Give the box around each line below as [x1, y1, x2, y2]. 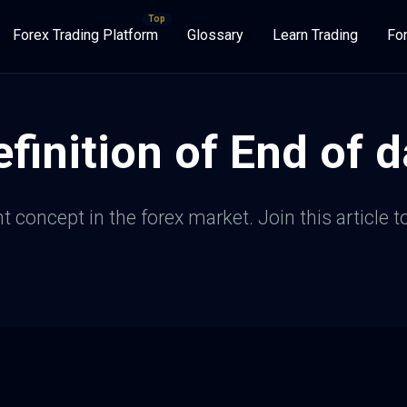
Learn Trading [273, 26, 358, 44]
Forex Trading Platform [13, 26, 158, 44]
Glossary [187, 26, 243, 44]
